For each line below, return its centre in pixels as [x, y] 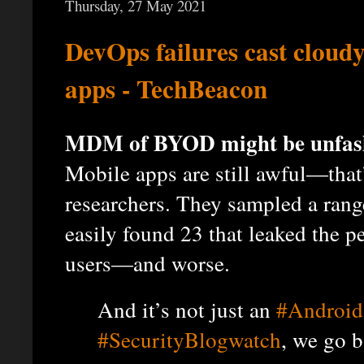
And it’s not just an [187, 309]
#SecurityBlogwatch [189, 339]
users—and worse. [147, 262]
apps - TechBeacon [166, 89]
